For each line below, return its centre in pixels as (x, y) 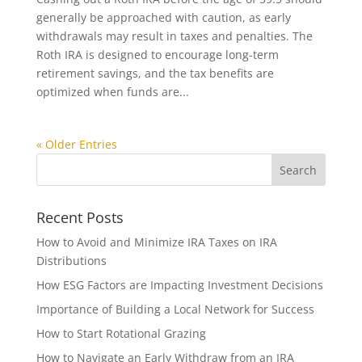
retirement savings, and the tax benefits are (155, 73)
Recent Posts (80, 217)
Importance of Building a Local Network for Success (175, 309)
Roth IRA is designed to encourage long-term (157, 55)
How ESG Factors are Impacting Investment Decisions (179, 285)
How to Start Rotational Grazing (121, 333)
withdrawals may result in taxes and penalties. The (174, 36)
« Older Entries (76, 144)
